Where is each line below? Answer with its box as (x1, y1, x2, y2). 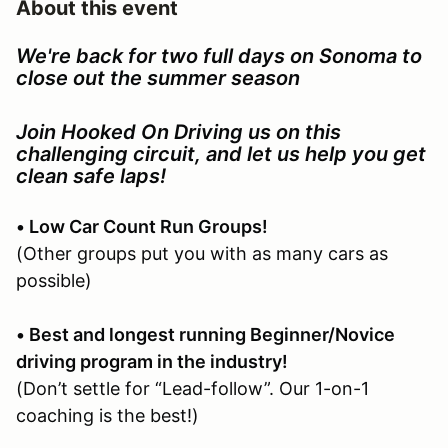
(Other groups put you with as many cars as (16, 242, 388, 264)
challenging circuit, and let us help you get (16, 141, 426, 166)
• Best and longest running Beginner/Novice (16, 323, 395, 345)
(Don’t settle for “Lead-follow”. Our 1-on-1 (16, 377, 369, 399)
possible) (16, 269, 92, 291)
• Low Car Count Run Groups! (16, 215, 268, 237)
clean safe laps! (16, 163, 166, 188)
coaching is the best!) (16, 404, 199, 426)
